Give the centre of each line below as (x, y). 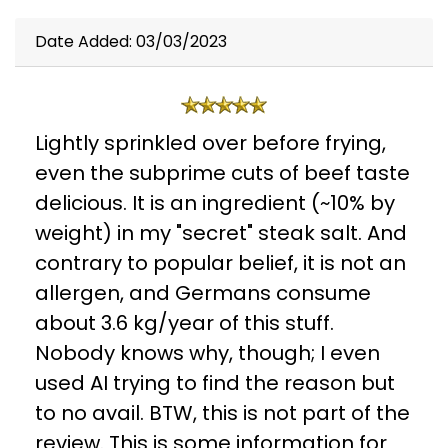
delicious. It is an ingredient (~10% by (215, 203)
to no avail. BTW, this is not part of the (222, 413)
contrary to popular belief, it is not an (220, 263)
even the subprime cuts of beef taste (222, 173)
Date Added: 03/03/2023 (131, 42)
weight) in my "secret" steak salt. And (221, 233)
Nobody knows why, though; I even (207, 353)
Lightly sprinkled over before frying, (210, 143)
